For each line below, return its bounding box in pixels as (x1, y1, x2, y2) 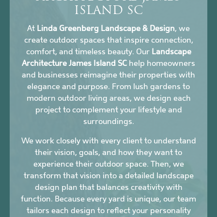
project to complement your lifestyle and (35, 105, 182, 115)
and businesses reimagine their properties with (22, 70, 195, 80)
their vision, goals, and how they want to (35, 148, 182, 157)
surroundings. (83, 117, 134, 126)
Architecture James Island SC (22, 59, 127, 68)
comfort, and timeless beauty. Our (26, 47, 152, 57)
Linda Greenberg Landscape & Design (37, 24, 175, 33)
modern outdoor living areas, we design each (26, 93, 191, 103)
